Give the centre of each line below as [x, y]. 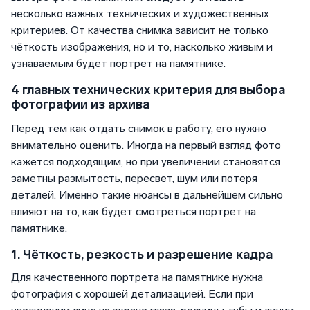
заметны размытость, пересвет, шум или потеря [134, 179]
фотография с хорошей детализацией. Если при [132, 294]
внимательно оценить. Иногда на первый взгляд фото [146, 145]
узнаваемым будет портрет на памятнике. [120, 64]
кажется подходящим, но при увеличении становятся [146, 162]
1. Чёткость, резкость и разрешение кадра [142, 255]
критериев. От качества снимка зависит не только [140, 30]
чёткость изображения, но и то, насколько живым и [142, 47]
